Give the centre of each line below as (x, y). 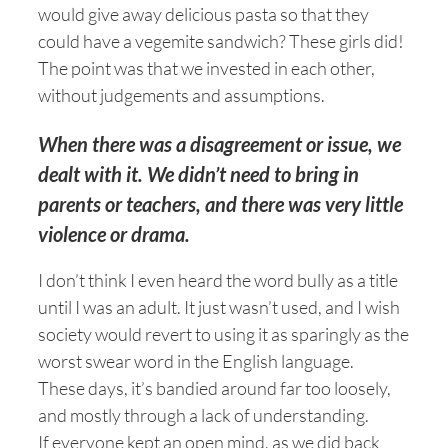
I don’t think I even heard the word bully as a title (218, 280)
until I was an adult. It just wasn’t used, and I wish (219, 307)
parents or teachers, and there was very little (220, 204)
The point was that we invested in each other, (206, 68)
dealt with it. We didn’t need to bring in (198, 174)
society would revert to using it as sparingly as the (223, 334)
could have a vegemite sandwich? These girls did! (221, 41)
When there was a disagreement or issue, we (219, 144)
